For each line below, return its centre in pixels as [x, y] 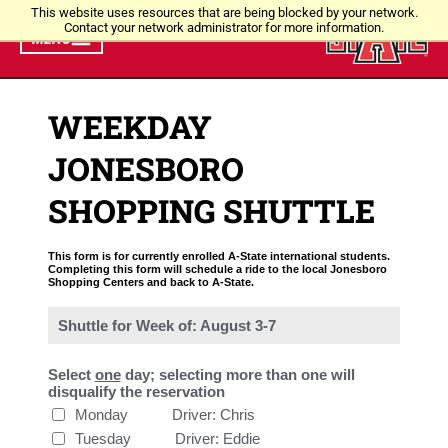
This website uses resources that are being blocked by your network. [224, 12]
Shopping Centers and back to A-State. [152, 282]
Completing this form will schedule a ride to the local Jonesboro [217, 269]
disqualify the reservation [136, 391]
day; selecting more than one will [237, 374]
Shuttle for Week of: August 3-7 [166, 326]
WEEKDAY [129, 127]
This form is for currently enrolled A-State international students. [218, 256]
